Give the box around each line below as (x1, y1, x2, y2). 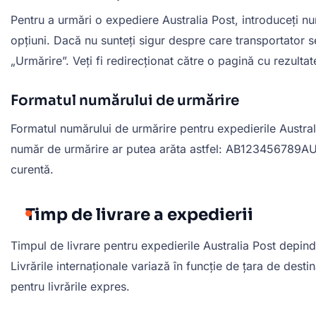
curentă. (11, 162, 54, 176)
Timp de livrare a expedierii (25, 204, 253, 225)
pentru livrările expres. (11, 279, 130, 293)
